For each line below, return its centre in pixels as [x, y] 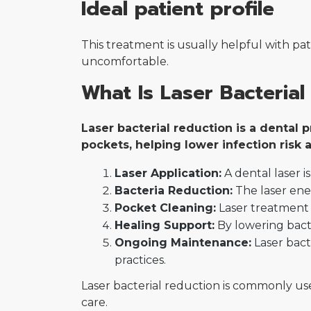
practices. [140, 260]
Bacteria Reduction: [174, 191]
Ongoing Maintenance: [183, 243]
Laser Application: [168, 174]
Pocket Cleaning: [165, 208]
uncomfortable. [125, 61]
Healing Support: [165, 226]
